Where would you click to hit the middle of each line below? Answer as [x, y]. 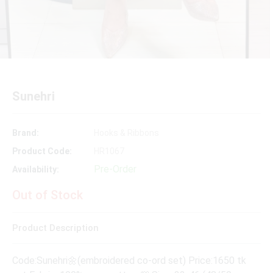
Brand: [26, 133]
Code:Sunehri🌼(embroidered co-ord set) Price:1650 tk [129, 261]
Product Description [55, 228]
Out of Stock [48, 195]
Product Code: [42, 151]
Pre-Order [115, 169]
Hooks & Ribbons [126, 133]
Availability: [36, 170]
